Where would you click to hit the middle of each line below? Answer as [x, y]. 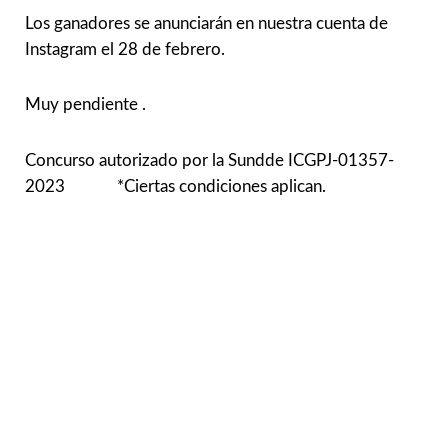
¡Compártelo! [68, 274]
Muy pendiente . [85, 105]
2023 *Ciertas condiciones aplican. [175, 187]
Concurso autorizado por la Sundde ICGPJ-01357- [209, 161]
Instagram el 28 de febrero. [125, 49]
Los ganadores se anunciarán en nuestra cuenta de [206, 23]
